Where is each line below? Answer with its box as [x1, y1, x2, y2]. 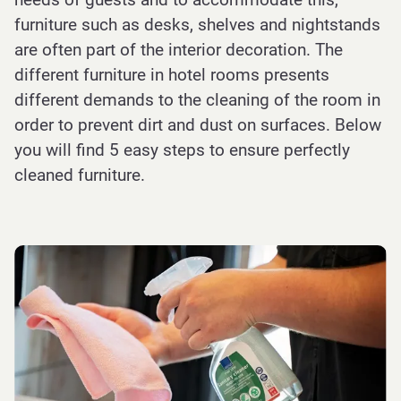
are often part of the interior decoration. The [14, 39, 343, 60]
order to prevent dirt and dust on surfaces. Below [14, 115, 381, 135]
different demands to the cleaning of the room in [14, 90, 380, 110]
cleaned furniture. [14, 165, 145, 185]
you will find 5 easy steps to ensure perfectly [14, 140, 350, 160]
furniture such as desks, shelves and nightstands [14, 14, 380, 35]
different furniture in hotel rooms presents [14, 64, 329, 85]
